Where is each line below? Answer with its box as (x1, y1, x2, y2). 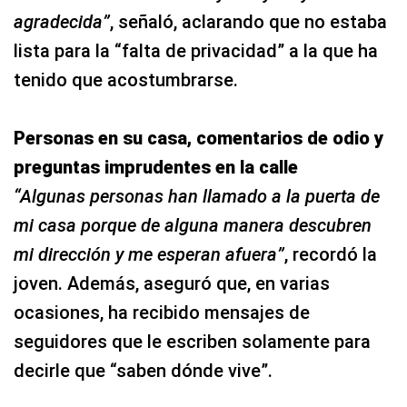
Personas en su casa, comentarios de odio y (14, 127, 383, 149)
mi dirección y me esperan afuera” (14, 243, 284, 265)
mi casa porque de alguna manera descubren (14, 214, 372, 236)
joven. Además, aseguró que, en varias (14, 273, 330, 294)
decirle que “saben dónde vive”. (14, 360, 273, 382)
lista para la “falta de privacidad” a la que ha (14, 40, 378, 62)
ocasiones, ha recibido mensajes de (14, 302, 310, 323)
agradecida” (14, 11, 110, 33)
